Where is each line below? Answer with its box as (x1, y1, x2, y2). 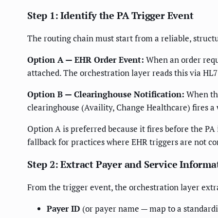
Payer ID (47, 202, 80, 214)
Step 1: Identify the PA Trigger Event (27, 8, 194, 22)
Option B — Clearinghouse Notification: (27, 88, 184, 100)
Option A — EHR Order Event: (27, 54, 144, 65)
